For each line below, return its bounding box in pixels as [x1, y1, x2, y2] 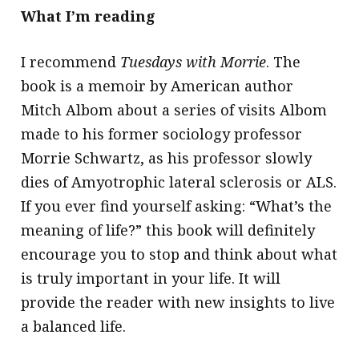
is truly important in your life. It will [21, 268, 281, 288]
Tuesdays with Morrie [120, 51, 267, 71]
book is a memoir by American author [21, 75, 294, 95]
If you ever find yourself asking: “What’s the [21, 196, 333, 216]
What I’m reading [21, 6, 156, 26]
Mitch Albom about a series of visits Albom [21, 99, 328, 119]
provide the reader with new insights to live [21, 292, 336, 312]
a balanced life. [21, 316, 127, 336]
